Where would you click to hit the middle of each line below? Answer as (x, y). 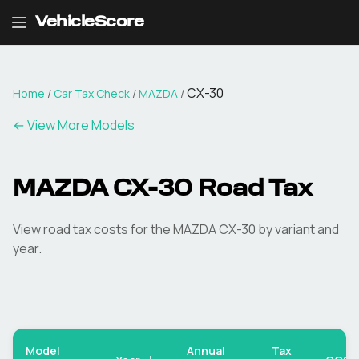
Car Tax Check (92, 93)
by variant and (297, 229)
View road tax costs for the (93, 229)
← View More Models (74, 125)
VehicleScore (89, 22)
